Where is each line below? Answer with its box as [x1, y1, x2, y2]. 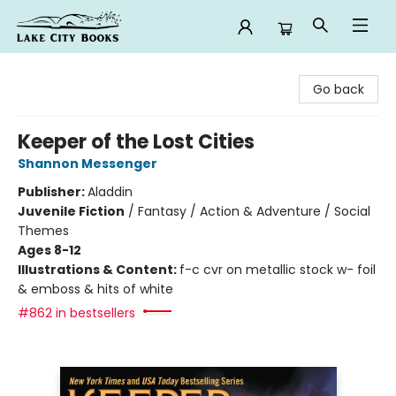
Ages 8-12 [18, 241, 81, 259]
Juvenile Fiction [18, 202, 125, 220]
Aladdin [88, 183, 133, 201]
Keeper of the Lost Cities [18, 128, 255, 156]
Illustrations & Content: [18, 261, 179, 278]
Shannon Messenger [18, 155, 157, 172]
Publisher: [18, 183, 88, 201]
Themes [18, 222, 69, 240]
